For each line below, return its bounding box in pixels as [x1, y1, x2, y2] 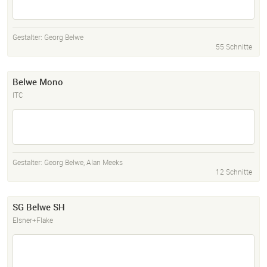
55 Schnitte [216, 42, 252, 52]
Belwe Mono [13, 76, 63, 88]
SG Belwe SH [13, 201, 65, 213]
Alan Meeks [86, 157, 123, 167]
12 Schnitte [216, 167, 252, 177]
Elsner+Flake [13, 215, 53, 225]
